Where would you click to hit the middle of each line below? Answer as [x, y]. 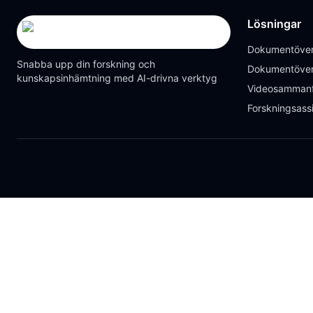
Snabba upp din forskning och [86, 64]
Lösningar [274, 24]
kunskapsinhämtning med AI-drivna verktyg [117, 78]
